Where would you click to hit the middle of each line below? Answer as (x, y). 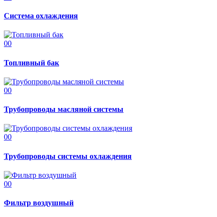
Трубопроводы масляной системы (64, 109)
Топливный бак (31, 62)
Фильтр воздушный (39, 203)
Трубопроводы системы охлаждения (68, 156)
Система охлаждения (41, 16)
